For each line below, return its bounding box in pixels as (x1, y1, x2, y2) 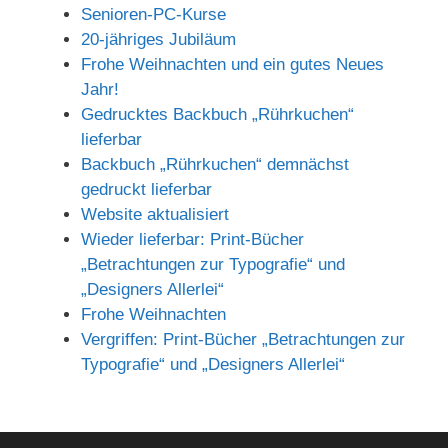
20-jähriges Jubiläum (81, 29, 236, 49)
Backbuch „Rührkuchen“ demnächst (81, 154, 349, 174)
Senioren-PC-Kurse (81, 4, 226, 24)
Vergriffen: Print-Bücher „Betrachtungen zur (81, 329, 405, 349)
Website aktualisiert (81, 204, 229, 224)
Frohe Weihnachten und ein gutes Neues (81, 54, 384, 74)
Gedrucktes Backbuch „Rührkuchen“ (81, 104, 354, 124)
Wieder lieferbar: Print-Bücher (81, 229, 304, 249)
